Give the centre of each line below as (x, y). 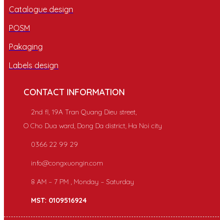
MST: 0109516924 (59, 200)
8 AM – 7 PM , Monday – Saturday (82, 181)
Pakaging (26, 46)
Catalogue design (41, 9)
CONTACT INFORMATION (74, 92)
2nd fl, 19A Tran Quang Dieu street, (84, 112)
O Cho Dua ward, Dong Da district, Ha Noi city (93, 125)
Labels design (34, 65)
